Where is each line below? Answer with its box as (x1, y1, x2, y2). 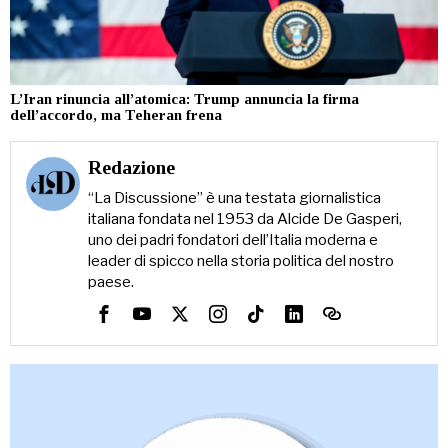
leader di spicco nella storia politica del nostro (87, 252, 394, 271)
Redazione (87, 157, 175, 179)
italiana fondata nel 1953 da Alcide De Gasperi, (87, 210, 402, 229)
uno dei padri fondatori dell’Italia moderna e (87, 231, 378, 250)
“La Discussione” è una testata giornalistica (87, 189, 381, 208)
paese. (87, 273, 134, 292)
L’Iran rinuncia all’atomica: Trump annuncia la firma (10, 91, 359, 108)
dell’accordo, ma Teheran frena (10, 107, 222, 124)
